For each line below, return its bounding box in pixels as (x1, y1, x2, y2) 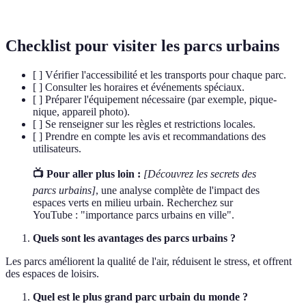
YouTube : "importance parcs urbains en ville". (33, 209, 234, 221)
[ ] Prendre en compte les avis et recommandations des (33, 130, 266, 143)
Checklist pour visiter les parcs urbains (5, 37, 279, 55)
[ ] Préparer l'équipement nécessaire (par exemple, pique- (33, 94, 277, 106)
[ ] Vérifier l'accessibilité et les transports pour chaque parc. (33, 69, 286, 81)
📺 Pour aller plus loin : (33, 168, 141, 180)
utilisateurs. (33, 143, 81, 155)
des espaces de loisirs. (5, 268, 99, 280)
